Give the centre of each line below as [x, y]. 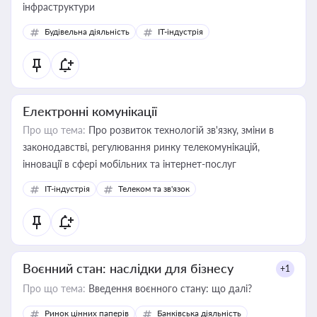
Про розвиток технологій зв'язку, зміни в [180, 130]
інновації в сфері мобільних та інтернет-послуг [129, 164]
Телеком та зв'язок [154, 189]
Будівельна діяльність [87, 31]
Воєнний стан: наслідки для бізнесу [128, 268]
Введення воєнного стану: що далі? [169, 288]
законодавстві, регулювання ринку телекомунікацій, [141, 147]
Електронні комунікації [90, 111]
